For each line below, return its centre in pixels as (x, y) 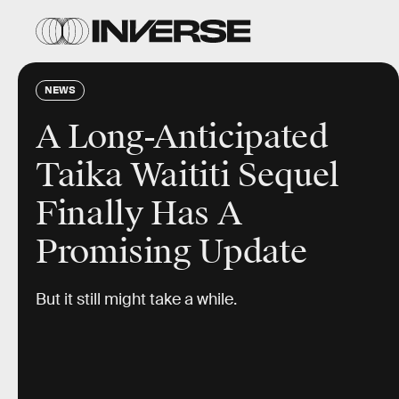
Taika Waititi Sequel (187, 175)
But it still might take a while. (136, 299)
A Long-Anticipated (182, 137)
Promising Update (171, 252)
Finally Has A (139, 214)
